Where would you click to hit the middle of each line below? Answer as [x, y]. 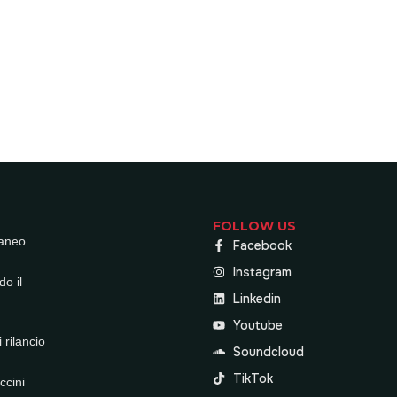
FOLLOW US [255, 226]
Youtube [257, 325]
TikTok [253, 378]
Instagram [262, 272]
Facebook [262, 245]
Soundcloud [268, 352]
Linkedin [257, 299]
